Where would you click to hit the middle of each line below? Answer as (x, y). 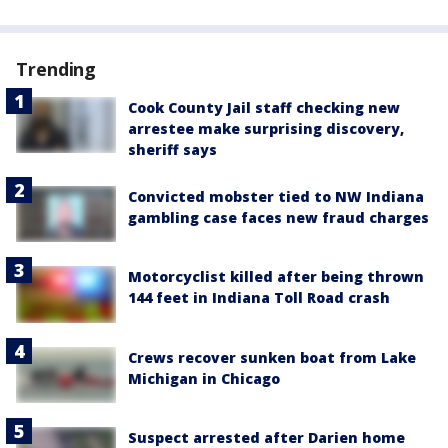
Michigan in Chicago (204, 378)
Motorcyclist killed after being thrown (276, 277)
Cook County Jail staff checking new (264, 108)
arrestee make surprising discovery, (266, 129)
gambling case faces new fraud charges (278, 218)
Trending (56, 69)
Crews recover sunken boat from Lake (272, 357)
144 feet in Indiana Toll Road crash (259, 298)
